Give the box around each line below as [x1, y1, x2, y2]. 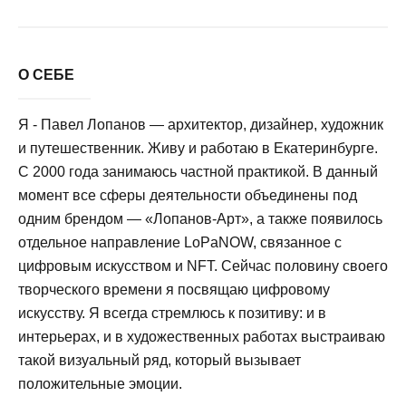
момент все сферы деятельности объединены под [18, 188, 357, 203]
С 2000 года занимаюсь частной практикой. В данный [18, 164, 378, 179]
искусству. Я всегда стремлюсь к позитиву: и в [18, 305, 326, 321]
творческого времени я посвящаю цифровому [18, 282, 330, 297]
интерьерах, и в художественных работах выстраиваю [18, 329, 385, 344]
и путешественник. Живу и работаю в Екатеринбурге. [18, 140, 378, 156]
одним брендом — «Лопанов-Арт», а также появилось [18, 211, 382, 227]
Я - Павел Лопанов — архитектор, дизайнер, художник [18, 117, 383, 132]
